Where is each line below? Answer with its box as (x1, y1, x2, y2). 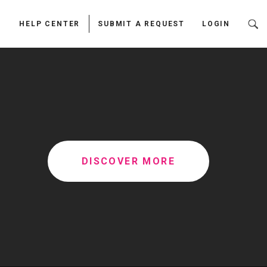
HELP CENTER (19, 20, 80, 28)
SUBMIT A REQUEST (98, 20, 185, 28)
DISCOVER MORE (81, 156, 175, 167)
